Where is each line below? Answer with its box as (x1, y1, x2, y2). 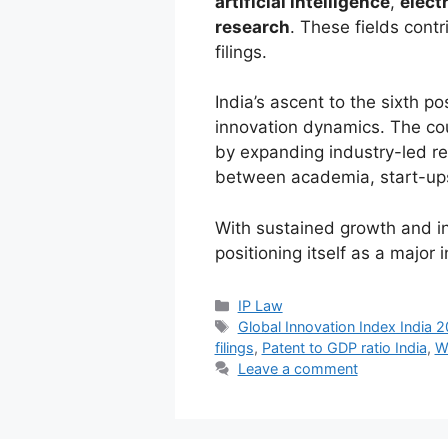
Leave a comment (237, 359, 358, 377)
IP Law (237, 296, 283, 314)
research (214, 16, 290, 37)
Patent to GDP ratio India (261, 338, 427, 356)
